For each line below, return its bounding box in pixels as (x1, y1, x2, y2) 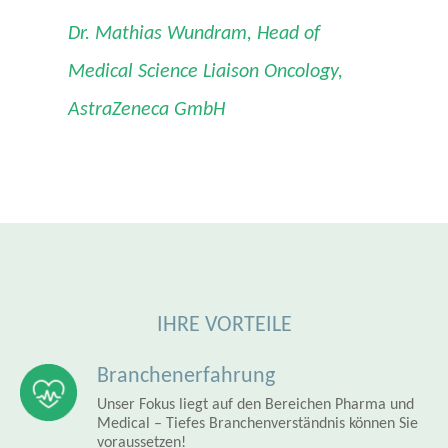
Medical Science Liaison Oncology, (68, 62, 343, 83)
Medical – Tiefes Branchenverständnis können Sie (97, 416, 418, 433)
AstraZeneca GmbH (68, 100, 225, 121)
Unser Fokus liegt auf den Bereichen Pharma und (97, 397, 414, 414)
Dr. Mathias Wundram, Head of (68, 24, 320, 45)
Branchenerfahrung (97, 365, 275, 389)
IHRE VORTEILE (156, 314, 292, 338)
